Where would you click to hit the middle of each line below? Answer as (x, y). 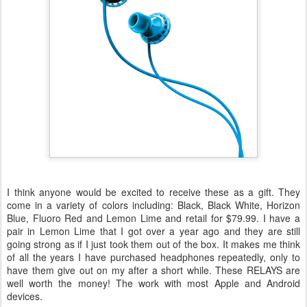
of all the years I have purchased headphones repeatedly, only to (153, 257)
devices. (25, 296)
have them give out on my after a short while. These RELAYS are (153, 270)
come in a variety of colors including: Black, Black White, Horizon (153, 205)
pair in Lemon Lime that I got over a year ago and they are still (153, 231)
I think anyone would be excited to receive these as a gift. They (153, 192)
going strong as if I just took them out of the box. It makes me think (153, 244)
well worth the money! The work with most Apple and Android (153, 283)
